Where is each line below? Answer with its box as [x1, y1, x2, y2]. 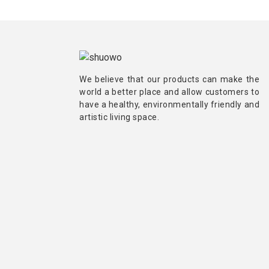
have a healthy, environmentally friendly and [79, 100, 259, 109]
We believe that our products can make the [79, 74, 259, 84]
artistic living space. [79, 112, 159, 122]
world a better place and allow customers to [79, 87, 259, 97]
